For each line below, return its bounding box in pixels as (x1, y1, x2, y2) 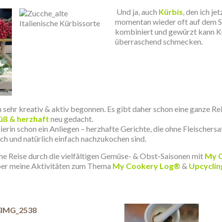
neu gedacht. (49, 114, 93, 123)
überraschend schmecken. (115, 37, 203, 46)
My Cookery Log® (112, 161, 180, 170)
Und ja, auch (116, 7, 159, 16)
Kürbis (159, 7, 183, 16)
